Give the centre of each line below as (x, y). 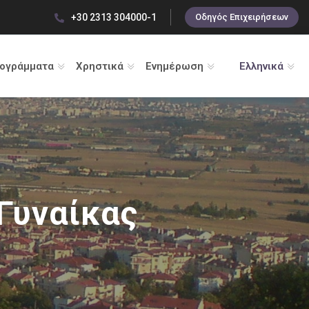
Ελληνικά (261, 66)
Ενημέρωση (174, 66)
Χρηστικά (99, 66)
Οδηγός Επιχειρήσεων (242, 17)
